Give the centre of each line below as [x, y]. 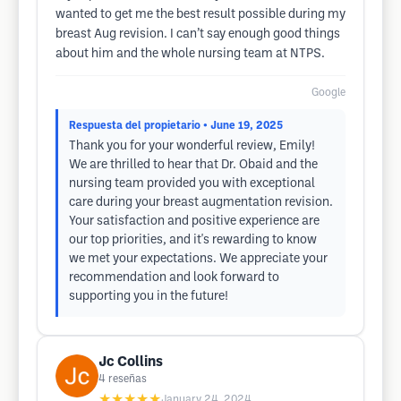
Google [328, 93]
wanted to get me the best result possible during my [200, 15]
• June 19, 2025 [243, 126]
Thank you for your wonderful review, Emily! [192, 146]
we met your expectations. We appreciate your [198, 259]
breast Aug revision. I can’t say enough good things [198, 34]
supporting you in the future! [149, 297]
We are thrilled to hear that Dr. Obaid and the [193, 165]
